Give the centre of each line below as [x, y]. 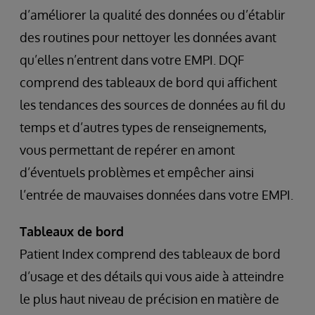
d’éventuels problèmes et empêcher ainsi [137, 172]
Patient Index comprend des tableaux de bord [150, 253]
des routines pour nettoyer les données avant [148, 37]
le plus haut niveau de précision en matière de [149, 298]
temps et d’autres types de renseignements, [143, 127]
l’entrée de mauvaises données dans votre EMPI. [156, 194]
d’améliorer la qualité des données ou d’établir [153, 14]
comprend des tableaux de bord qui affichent [148, 82]
